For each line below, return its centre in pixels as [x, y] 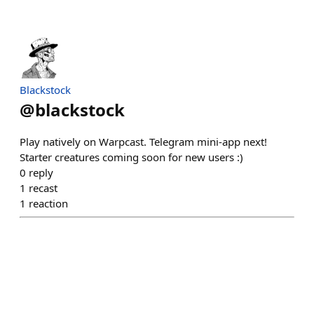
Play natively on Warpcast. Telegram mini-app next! [143, 142]
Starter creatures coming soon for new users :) [131, 157]
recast [43, 188]
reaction [48, 203]
